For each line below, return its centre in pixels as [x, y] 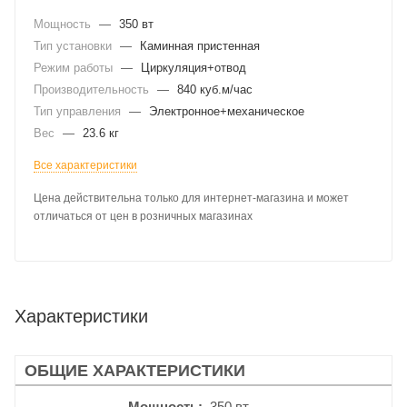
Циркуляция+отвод [194, 68]
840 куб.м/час [215, 89]
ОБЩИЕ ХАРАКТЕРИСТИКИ [135, 370]
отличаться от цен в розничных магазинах [143, 216]
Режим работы [75, 68]
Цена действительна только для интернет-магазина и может [191, 198]
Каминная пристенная [200, 46]
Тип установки [74, 46]
